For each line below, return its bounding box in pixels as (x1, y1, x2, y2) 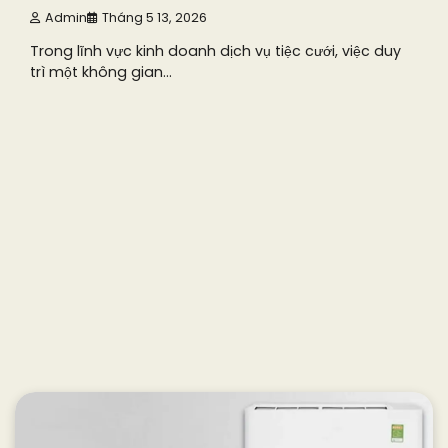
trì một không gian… (30, 62, 172, 83)
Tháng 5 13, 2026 (102, 8, 207, 26)
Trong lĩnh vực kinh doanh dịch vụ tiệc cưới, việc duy (30, 41, 401, 62)
